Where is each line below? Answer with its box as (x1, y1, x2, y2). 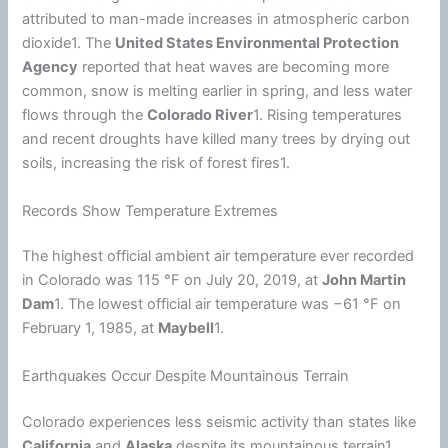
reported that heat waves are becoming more (78, 58, 390, 77)
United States (115, 34, 214, 53)
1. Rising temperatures (253, 106, 403, 125)
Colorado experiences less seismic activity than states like (22, 412, 417, 431)
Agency (22, 58, 79, 77)
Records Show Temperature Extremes (22, 201, 279, 220)
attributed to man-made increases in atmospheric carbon (22, 10, 411, 29)
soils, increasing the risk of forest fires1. (22, 154, 291, 173)
